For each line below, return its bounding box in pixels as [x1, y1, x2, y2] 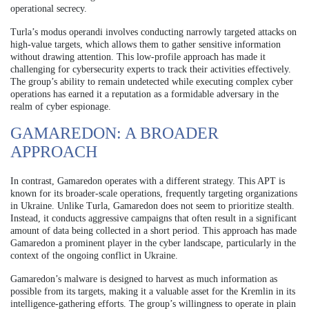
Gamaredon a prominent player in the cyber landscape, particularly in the [10, 237, 296, 248]
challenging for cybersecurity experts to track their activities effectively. [10, 63, 291, 74]
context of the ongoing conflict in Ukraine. [10, 250, 178, 261]
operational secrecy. [10, 3, 87, 14]
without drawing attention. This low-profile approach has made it [10, 51, 266, 62]
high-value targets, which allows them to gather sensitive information [10, 39, 281, 50]
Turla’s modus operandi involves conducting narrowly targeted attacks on [10, 26, 297, 37]
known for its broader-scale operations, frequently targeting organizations [10, 188, 297, 199]
